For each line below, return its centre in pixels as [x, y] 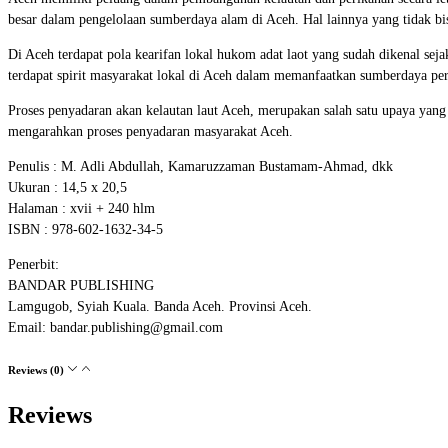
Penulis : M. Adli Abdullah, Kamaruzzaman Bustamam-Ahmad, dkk [200, 166]
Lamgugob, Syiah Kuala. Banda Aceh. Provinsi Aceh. [160, 306]
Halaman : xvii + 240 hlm [81, 208]
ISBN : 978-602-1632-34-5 [85, 229]
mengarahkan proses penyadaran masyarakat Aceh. [150, 131]
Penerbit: [33, 264]
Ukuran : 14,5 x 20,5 [67, 187]
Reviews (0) [37, 369]
